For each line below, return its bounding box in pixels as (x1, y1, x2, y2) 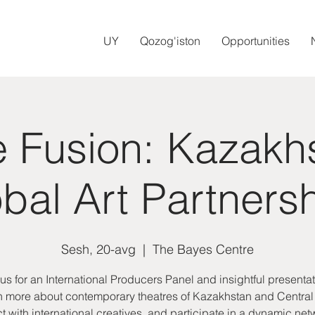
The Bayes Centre (153, 241, 254, 257)
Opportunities (221, 34, 290, 48)
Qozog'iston (140, 34, 200, 48)
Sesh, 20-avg (61, 241, 136, 257)
